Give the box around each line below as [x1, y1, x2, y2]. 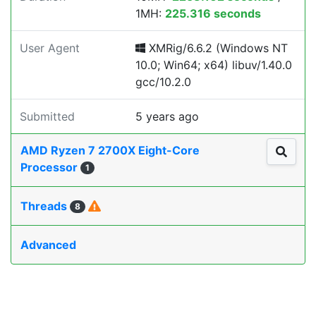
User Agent [20, 41, 80, 55]
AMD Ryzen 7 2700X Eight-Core [20, 143, 200, 157]
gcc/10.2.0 [135, 75, 191, 89]
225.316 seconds [165, 6, 261, 20]
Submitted [20, 109, 75, 123]
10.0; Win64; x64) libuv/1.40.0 [135, 58, 292, 72]
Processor [20, 160, 80, 174]
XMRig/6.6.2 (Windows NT [145, 41, 288, 55]
